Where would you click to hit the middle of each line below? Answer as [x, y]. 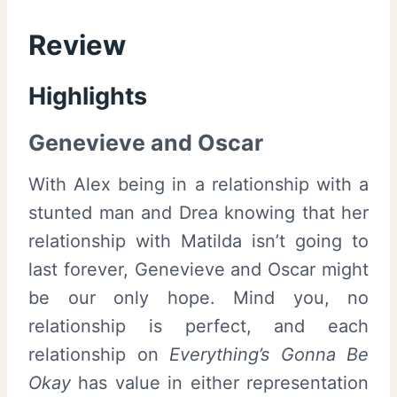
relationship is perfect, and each [198, 327]
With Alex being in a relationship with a [198, 185]
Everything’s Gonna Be [269, 355]
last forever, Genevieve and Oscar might [198, 270]
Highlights [88, 97]
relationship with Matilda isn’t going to [198, 241]
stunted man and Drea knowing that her [198, 213]
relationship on [99, 355]
